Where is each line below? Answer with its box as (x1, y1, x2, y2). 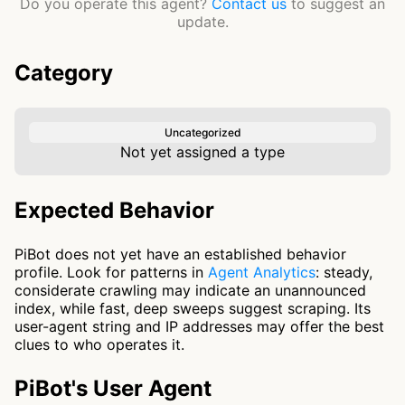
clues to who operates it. (14, 335, 184, 353)
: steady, (316, 263, 372, 281)
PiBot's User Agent (14, 375, 212, 401)
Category (14, 60, 113, 86)
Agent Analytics (208, 263, 316, 281)
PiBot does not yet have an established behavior (14, 245, 346, 263)
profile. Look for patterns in (14, 263, 208, 281)
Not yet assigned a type (120, 143, 285, 161)
